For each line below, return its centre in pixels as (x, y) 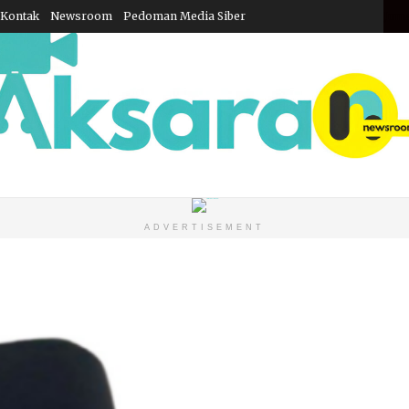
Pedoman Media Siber (184, 16)
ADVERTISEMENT (204, 227)
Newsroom (81, 16)
